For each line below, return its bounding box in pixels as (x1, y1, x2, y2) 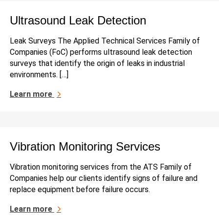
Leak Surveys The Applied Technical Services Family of (10, 36, 200, 46)
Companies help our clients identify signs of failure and (10, 174, 197, 183)
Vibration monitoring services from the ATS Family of (10, 162, 192, 172)
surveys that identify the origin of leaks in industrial (10, 59, 185, 68)
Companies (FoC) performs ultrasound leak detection (10, 47, 192, 57)
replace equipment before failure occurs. (10, 185, 150, 195)
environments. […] (10, 70, 68, 80)
